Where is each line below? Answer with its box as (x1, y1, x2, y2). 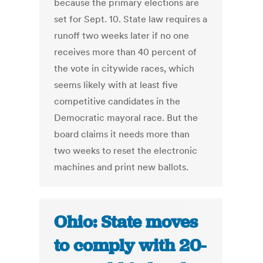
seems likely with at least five (54, 79, 178, 91)
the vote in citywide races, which (54, 62, 195, 75)
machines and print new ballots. (54, 161, 189, 173)
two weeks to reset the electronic (54, 144, 198, 157)
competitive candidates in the (54, 95, 181, 107)
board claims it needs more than (54, 128, 190, 140)
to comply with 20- (54, 234, 207, 257)
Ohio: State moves (54, 211, 198, 234)
